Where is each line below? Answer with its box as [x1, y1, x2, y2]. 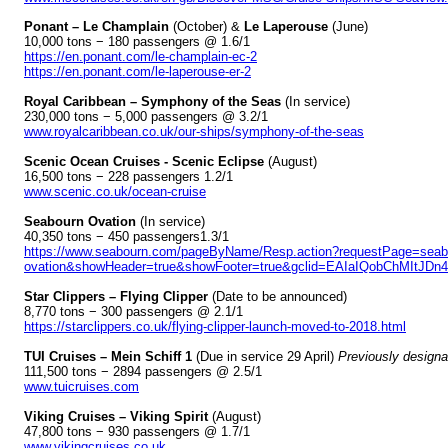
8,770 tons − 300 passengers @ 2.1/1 [24, 303, 243, 319]
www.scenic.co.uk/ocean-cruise [24, 183, 206, 199]
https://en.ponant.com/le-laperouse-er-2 [24, 63, 251, 79]
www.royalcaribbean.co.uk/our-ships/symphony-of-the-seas [24, 123, 364, 139]
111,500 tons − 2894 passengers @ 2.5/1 [24, 363, 262, 379]
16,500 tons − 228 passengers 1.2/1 [24, 168, 233, 184]
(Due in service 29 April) [192, 348, 338, 364]
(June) [328, 18, 368, 34]
